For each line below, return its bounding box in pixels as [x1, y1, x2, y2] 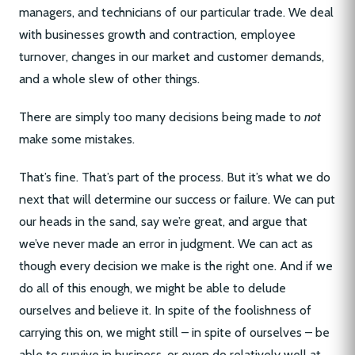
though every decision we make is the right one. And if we [19, 258, 333, 273]
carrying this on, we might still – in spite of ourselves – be [19, 325, 330, 340]
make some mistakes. [19, 132, 135, 147]
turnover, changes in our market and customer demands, [19, 49, 324, 64]
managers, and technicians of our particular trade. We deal [19, 5, 334, 20]
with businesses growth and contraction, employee [19, 27, 296, 42]
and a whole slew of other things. [19, 71, 200, 86]
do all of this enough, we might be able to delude [19, 281, 286, 296]
